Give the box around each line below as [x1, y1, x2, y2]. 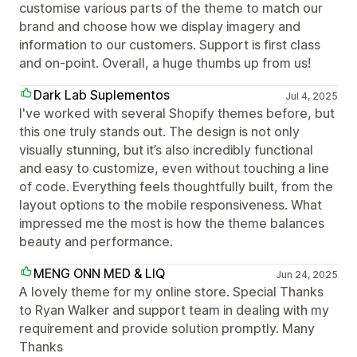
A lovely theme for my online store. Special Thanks [19, 284, 324, 300]
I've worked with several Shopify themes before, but [19, 105, 335, 121]
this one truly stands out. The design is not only [19, 124, 300, 139]
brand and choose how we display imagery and [19, 18, 300, 34]
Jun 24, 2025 [275, 269, 338, 280]
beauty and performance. [19, 233, 173, 249]
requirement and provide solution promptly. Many [19, 320, 315, 336]
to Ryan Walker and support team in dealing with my [19, 302, 329, 318]
